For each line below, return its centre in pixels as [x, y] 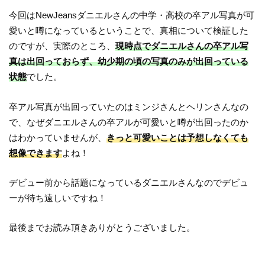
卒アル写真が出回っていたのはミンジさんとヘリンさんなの [129, 106]
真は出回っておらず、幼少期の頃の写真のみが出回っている [129, 62]
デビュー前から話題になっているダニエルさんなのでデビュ [129, 182]
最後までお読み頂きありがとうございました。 [102, 228]
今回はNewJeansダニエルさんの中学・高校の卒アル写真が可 [132, 15]
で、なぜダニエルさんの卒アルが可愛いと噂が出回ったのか [129, 122]
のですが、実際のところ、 [62, 46]
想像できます [36, 153]
